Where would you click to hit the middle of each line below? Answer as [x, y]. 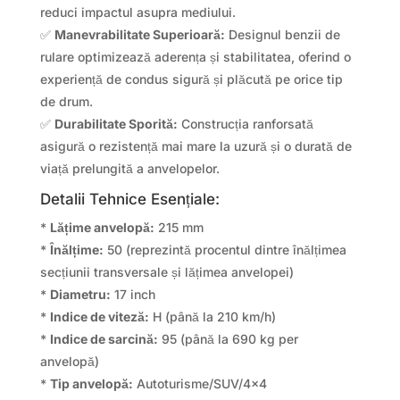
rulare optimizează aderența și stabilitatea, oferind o [195, 56]
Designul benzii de [282, 34]
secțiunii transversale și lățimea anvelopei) [167, 271]
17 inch [133, 294]
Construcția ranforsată [245, 123]
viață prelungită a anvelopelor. [129, 168]
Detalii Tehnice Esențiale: [129, 199]
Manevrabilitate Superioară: [139, 34]
